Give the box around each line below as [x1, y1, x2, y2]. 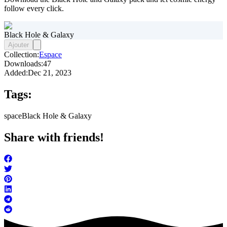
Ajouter [8, 41, 29, 49]
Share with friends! [4, 131, 104, 144]
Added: [4, 68, 28, 78]
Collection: [4, 50, 39, 59]
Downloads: [4, 59, 43, 68]
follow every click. [4, 4, 64, 13]
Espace [39, 50, 62, 59]
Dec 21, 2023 [28, 68, 71, 78]
